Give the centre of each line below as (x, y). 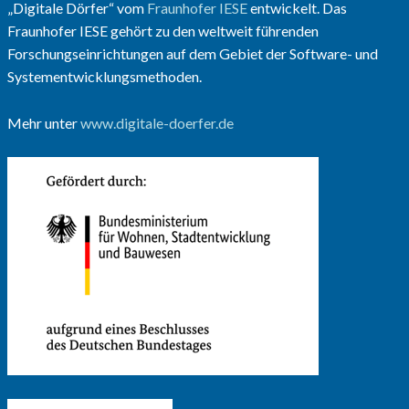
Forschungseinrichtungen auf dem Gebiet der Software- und (192, 54)
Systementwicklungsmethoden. (104, 77)
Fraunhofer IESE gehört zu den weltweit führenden (163, 31)
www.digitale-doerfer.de (157, 123)
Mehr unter (43, 123)
